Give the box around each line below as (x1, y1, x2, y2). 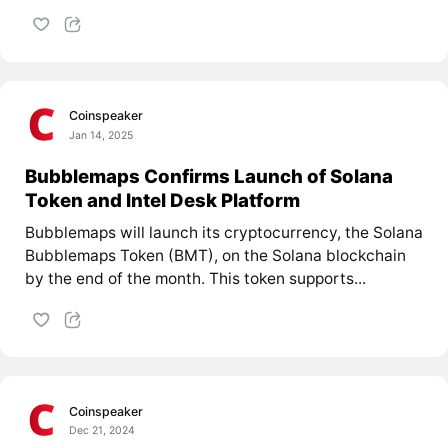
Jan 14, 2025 (69, 128, 134, 142)
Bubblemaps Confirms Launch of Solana (24, 164, 393, 187)
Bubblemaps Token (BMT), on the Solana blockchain (24, 246, 406, 266)
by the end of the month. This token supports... (24, 269, 366, 289)
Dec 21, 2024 (69, 423, 136, 437)
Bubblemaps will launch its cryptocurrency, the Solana (24, 223, 423, 243)
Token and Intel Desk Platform (24, 188, 300, 211)
